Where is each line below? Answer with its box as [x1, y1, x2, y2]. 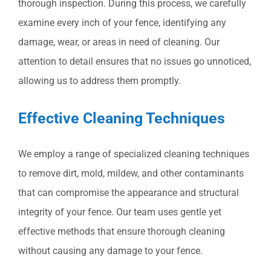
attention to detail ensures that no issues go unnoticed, [18, 56, 251, 68]
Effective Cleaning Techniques [18, 108, 225, 127]
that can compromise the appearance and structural [18, 187, 239, 199]
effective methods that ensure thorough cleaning [18, 226, 225, 238]
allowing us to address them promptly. [18, 75, 181, 87]
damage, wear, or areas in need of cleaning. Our [18, 36, 220, 48]
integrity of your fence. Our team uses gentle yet [18, 206, 221, 218]
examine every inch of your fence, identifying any [18, 17, 226, 29]
